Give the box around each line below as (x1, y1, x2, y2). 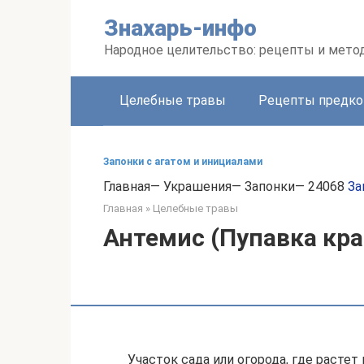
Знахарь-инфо (104, 15, 257, 41)
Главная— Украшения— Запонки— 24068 (103, 179, 348, 194)
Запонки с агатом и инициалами (103, 156, 262, 167)
